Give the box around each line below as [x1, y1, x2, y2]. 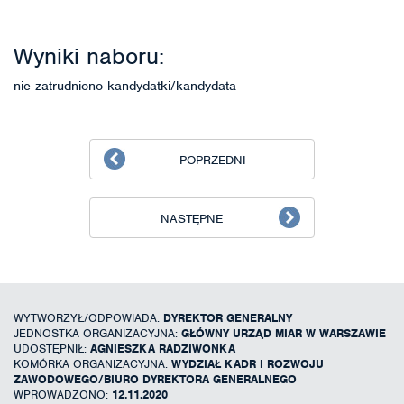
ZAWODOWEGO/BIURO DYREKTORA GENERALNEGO [14, 371, 297, 387]
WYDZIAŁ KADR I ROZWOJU [171, 355, 324, 372]
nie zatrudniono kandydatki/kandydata [14, 77, 236, 94]
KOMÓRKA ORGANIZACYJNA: [14, 355, 171, 372]
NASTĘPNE [160, 210, 223, 226]
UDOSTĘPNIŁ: [14, 340, 90, 356]
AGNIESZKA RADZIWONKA [90, 340, 235, 356]
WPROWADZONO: [14, 386, 112, 402]
